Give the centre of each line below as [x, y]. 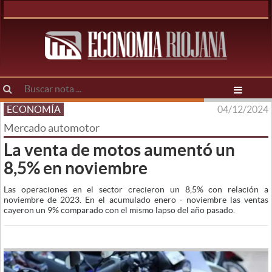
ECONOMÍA [34, 109]
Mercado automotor [52, 128]
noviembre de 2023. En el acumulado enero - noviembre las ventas [136, 200]
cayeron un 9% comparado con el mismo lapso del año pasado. [119, 210]
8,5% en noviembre [76, 168]
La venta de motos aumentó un [119, 150]
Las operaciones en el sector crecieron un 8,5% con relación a [136, 189]
